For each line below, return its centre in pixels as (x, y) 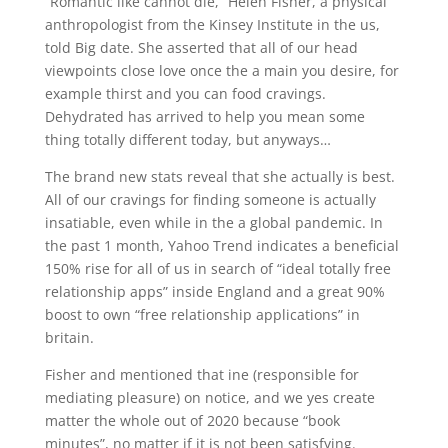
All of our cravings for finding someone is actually (210, 199)
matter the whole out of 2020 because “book (192, 420)
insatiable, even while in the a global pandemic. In (213, 222)
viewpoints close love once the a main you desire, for (221, 70)
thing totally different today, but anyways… (187, 139)
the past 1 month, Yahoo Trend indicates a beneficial (221, 245)
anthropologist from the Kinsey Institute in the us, (212, 24)
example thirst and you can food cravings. (185, 93)
